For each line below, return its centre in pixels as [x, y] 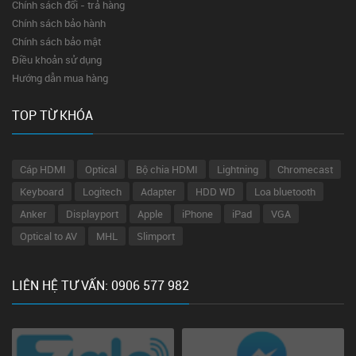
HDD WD [215, 192]
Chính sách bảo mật [56, 41]
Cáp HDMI [43, 169]
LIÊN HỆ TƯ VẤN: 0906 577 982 [101, 285]
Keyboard [42, 192]
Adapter [159, 192]
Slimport [156, 236]
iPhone [197, 214]
